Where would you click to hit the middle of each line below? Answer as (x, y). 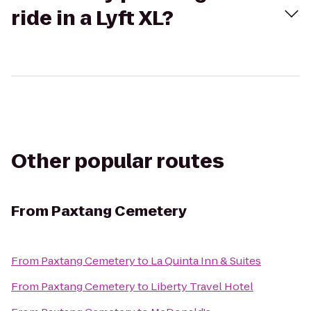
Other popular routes (118, 161)
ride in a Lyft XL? (92, 18)
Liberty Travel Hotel (202, 286)
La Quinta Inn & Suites (206, 261)
